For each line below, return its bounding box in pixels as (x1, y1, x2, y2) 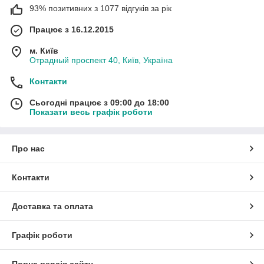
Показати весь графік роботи (29, 107, 153, 117)
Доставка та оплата (12, 201, 93, 211)
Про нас (12, 143, 45, 153)
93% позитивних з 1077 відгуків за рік (29, 3, 171, 13)
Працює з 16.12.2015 (29, 24, 114, 34)
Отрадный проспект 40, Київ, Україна (29, 55, 173, 65)
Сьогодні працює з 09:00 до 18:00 (29, 97, 169, 107)
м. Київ (29, 45, 58, 55)
